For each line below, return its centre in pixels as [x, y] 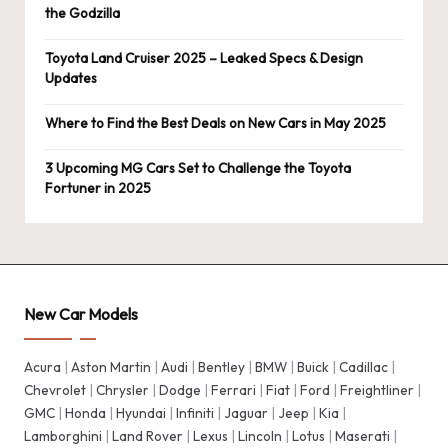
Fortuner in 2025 [98, 188]
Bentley [221, 366]
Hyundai [141, 412]
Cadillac [363, 366]
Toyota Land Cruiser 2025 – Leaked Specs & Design [204, 58]
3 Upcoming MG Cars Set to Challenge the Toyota [198, 168]
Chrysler [122, 389]
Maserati [362, 435]
